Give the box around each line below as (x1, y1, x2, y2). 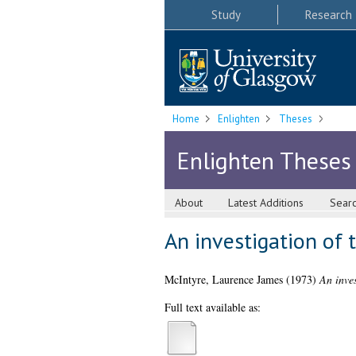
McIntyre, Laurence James (164, 272, 283, 288)
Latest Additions (228, 195, 304, 211)
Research (304, 6, 352, 22)
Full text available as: (164, 300, 261, 315)
